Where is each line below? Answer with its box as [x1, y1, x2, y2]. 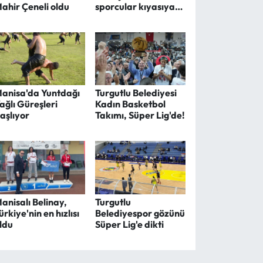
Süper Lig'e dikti [95, 218, 164, 231]
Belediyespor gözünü [95, 207, 185, 220]
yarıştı [95, 11, 123, 23]
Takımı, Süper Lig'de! [95, 109, 185, 122]
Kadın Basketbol [95, 98, 166, 110]
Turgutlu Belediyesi [95, 87, 177, 99]
